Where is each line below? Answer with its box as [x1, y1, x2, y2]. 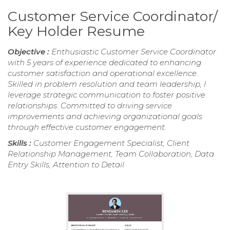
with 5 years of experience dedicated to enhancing [8, 57, 201, 67]
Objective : [8, 46, 51, 56]
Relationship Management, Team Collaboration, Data [8, 148, 214, 159]
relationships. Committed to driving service [8, 100, 172, 110]
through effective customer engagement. [8, 122, 166, 132]
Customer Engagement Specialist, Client [33, 138, 189, 148]
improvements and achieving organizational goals [8, 111, 202, 121]
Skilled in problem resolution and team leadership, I [8, 79, 206, 89]
